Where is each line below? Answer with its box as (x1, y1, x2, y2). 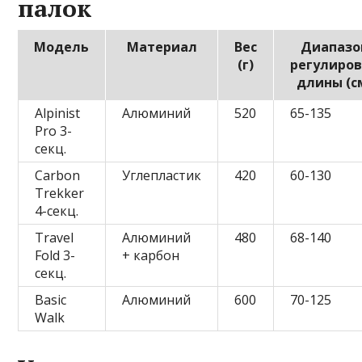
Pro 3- (35, 122, 73, 141)
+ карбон (122, 246, 180, 265)
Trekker (35, 184, 85, 203)
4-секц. (35, 202, 79, 221)
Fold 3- (35, 246, 76, 265)
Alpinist (35, 104, 81, 123)
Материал (126, 38, 197, 57)
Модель (34, 38, 90, 57)
